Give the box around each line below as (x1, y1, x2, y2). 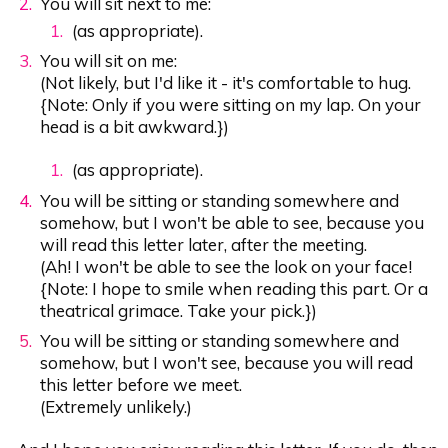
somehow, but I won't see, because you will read (40, 351, 414, 373)
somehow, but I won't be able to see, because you (40, 211, 425, 233)
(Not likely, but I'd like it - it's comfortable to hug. (40, 71, 412, 93)
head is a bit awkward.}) (40, 115, 230, 137)
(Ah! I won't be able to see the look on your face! (40, 255, 413, 277)
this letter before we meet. (40, 373, 243, 395)
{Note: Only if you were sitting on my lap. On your (40, 93, 422, 115)
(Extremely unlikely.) (40, 395, 193, 417)
